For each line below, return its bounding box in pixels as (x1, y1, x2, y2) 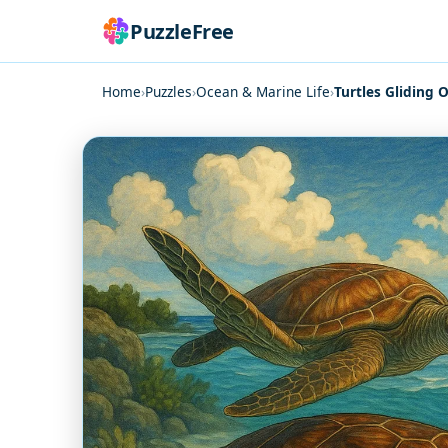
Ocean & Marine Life (196, 82, 330, 101)
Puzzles (145, 82, 192, 101)
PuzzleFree (130, 17, 234, 45)
